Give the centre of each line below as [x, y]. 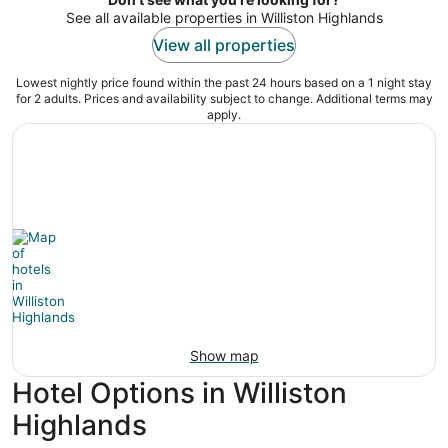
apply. [224, 115]
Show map [224, 356]
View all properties [224, 45]
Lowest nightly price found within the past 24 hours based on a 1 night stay [224, 83]
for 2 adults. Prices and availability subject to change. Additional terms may [224, 99]
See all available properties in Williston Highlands [224, 18]
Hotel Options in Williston [179, 393]
